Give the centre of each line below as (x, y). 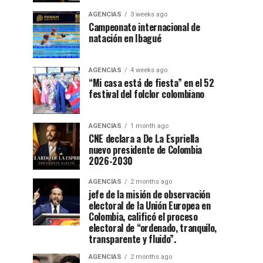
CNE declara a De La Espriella (144, 139)
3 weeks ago (149, 14)
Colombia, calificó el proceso (143, 217)
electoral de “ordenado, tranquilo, (153, 228)
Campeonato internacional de (144, 27)
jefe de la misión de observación (149, 194)
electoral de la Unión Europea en (150, 205)
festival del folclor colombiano (147, 94)
